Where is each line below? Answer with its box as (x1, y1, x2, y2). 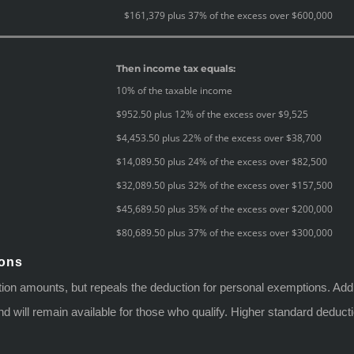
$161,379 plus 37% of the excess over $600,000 (124, 8, 333, 22)
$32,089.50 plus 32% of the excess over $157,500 (116, 178, 333, 192)
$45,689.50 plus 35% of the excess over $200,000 (116, 201, 333, 216)
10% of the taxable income (116, 83, 232, 97)
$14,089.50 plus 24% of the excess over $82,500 (116, 154, 327, 168)
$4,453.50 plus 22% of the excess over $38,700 (116, 130, 322, 145)
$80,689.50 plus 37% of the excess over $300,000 (116, 225, 333, 239)
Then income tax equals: (116, 62, 235, 74)
